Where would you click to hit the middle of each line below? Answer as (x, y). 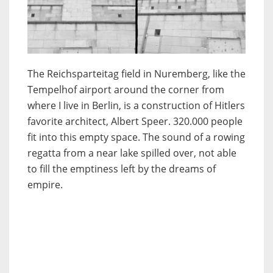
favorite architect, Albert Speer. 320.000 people (135, 122)
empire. (45, 185)
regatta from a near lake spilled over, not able (132, 153)
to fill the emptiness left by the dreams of (122, 169)
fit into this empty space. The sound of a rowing (136, 137)
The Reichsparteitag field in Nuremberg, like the (136, 74)
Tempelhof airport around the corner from (126, 90)
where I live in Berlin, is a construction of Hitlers (136, 106)
